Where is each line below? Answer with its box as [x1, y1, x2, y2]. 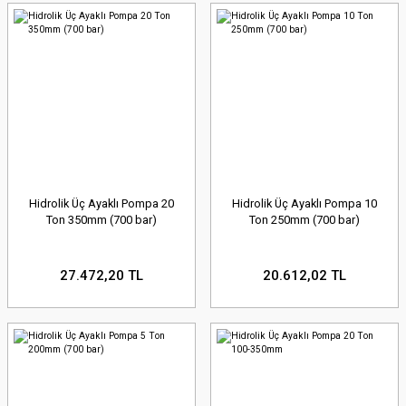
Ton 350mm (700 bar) [46, 213, 157, 227]
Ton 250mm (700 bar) [249, 213, 360, 227]
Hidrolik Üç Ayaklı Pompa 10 [232, 197, 377, 211]
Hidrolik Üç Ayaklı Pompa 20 [29, 197, 174, 211]
